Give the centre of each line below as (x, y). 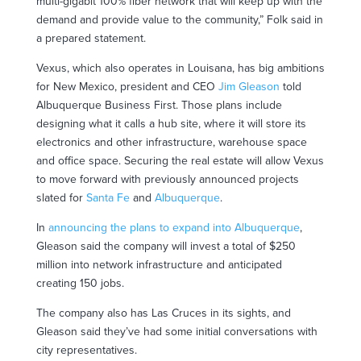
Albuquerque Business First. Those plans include (159, 105)
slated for (59, 197)
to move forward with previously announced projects (167, 179)
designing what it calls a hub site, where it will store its (171, 123)
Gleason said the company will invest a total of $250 (166, 246)
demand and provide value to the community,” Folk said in (179, 19)
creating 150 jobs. (80, 283)
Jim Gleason (249, 86)
